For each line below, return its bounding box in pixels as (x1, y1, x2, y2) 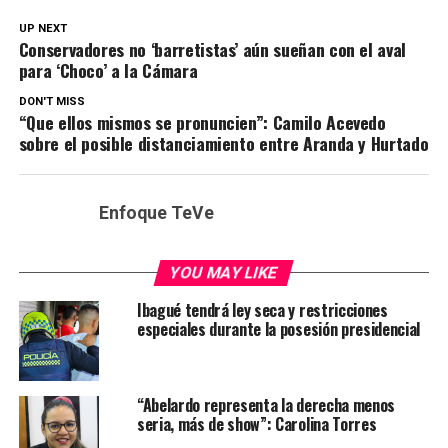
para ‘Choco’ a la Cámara (18, 57, 198, 84)
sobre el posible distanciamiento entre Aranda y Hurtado (18, 130, 429, 157)
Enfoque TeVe (98, 203, 214, 224)
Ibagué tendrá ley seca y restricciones (136, 298, 388, 323)
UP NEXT (18, 22, 67, 36)
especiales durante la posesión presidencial (136, 317, 421, 342)
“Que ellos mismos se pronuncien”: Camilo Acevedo (18, 109, 386, 136)
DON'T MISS (18, 95, 85, 109)
